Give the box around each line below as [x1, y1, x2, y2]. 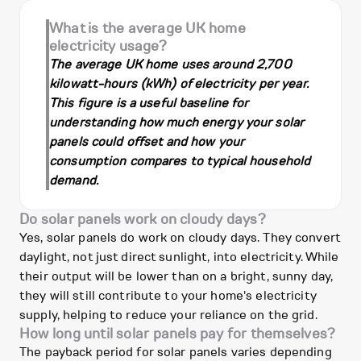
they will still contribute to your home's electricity [19, 287, 317, 305]
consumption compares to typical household [49, 152, 311, 171]
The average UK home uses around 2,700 [49, 56, 292, 74]
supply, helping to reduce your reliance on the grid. [19, 306, 317, 325]
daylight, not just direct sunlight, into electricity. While [19, 248, 339, 267]
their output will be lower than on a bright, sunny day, [19, 268, 334, 286]
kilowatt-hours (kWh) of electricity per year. [49, 75, 309, 93]
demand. [49, 172, 98, 190]
